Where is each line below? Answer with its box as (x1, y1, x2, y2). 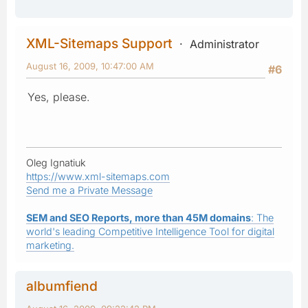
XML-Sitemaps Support (26, 34, 173, 52)
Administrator (190, 36, 259, 51)
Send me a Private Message (26, 184, 153, 196)
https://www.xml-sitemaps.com (26, 170, 170, 182)
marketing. (26, 239, 74, 251)
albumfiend (26, 277, 98, 294)
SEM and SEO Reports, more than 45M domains (26, 211, 251, 223)
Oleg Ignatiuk (26, 156, 86, 168)
